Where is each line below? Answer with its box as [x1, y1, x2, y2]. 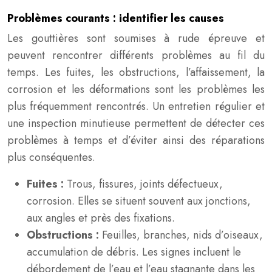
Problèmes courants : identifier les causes [7, 10, 224, 26]
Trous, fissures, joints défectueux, [67, 176, 223, 192]
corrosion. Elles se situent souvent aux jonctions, [27, 193, 251, 209]
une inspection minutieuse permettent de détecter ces [7, 115, 265, 131]
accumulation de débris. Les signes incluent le [27, 244, 241, 260]
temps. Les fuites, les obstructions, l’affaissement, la [7, 64, 265, 80]
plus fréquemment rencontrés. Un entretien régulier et [7, 98, 265, 114]
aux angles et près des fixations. [27, 210, 175, 226]
